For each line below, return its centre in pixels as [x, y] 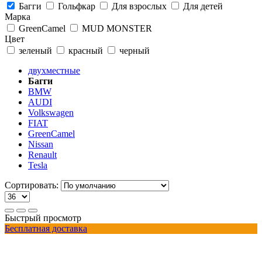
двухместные [54, 70]
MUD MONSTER [116, 28]
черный [133, 50]
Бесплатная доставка [46, 228]
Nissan [41, 144]
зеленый [35, 50]
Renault [42, 154]
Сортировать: [32, 185]
